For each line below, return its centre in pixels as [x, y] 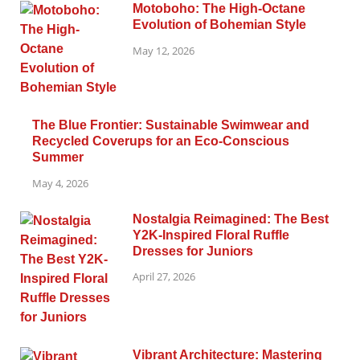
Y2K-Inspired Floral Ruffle [211, 235]
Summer [58, 157]
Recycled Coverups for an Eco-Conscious [161, 141]
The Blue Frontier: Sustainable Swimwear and [171, 125]
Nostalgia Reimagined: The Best [231, 219]
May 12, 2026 [164, 50]
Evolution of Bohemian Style [219, 24]
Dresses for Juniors [193, 251]
